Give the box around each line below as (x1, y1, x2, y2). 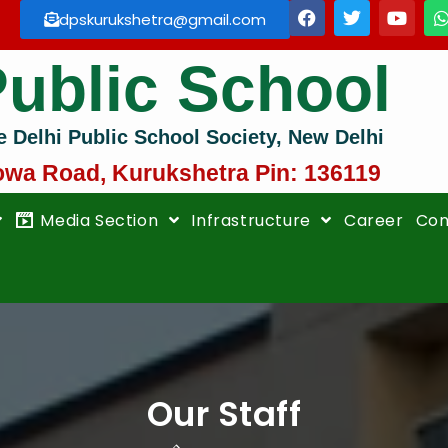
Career (344, 208, 404, 232)
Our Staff (146, 390, 302, 439)
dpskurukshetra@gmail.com (59, 9, 266, 30)
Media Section (40, 208, 163, 232)
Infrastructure (191, 208, 316, 232)
